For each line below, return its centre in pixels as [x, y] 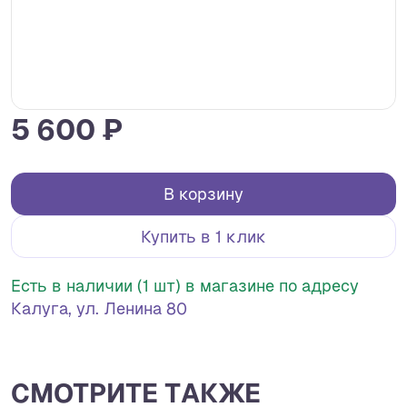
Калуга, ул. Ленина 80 [99, 309]
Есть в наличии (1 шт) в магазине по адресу [185, 286]
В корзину [203, 194]
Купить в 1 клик [203, 237]
